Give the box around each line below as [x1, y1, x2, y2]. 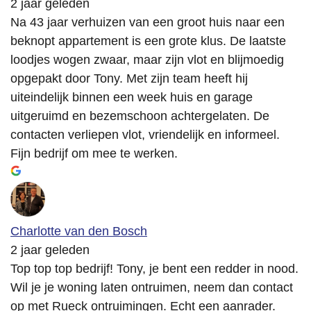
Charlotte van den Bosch [10, 224, 147, 239]
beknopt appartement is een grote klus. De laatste [10, 34, 286, 49]
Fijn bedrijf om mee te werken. [10, 146, 178, 161]
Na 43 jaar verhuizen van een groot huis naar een [10, 15, 285, 30]
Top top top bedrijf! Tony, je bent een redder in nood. [10, 262, 299, 276]
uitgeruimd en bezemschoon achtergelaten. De [10, 109, 269, 124]
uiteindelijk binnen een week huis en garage [10, 90, 253, 105]
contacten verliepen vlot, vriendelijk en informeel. [10, 128, 280, 142]
